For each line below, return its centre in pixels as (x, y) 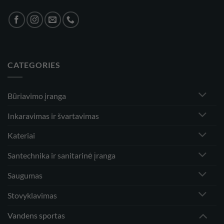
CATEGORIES (34, 65)
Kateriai (21, 135)
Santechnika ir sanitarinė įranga (61, 155)
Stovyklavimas (32, 195)
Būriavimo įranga (37, 95)
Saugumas (25, 175)
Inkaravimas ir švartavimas (53, 115)
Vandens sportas (36, 215)
